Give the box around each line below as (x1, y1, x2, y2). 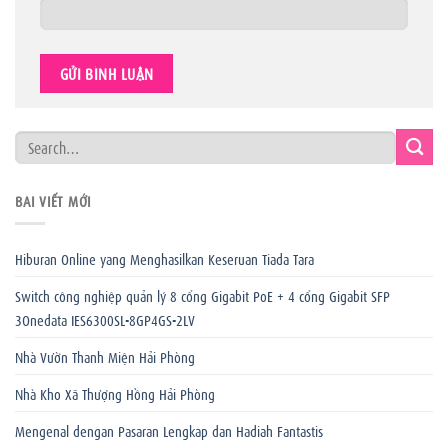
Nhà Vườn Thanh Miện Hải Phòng (15, 345, 195, 366)
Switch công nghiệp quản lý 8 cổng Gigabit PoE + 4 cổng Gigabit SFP (15, 284, 390, 305)
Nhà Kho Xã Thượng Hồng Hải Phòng (15, 382, 215, 403)
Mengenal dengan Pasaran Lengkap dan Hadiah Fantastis (15, 419, 323, 440)
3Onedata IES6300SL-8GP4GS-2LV (15, 308, 195, 329)
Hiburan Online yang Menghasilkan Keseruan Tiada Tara (15, 247, 314, 268)
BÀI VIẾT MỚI (15, 189, 91, 210)
